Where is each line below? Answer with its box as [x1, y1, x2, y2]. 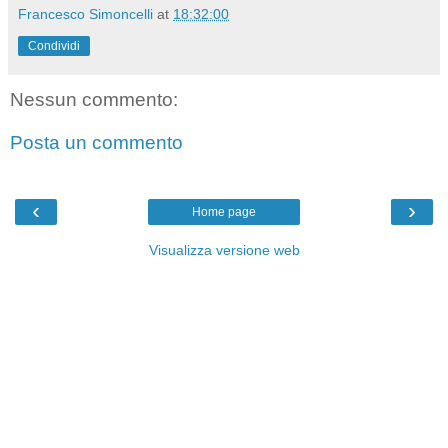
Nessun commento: [10, 88, 178, 110]
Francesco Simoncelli [18, 5, 153, 22]
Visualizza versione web [148, 241, 300, 258]
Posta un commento [10, 132, 183, 154]
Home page [192, 204, 256, 219]
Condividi [28, 38, 80, 53]
